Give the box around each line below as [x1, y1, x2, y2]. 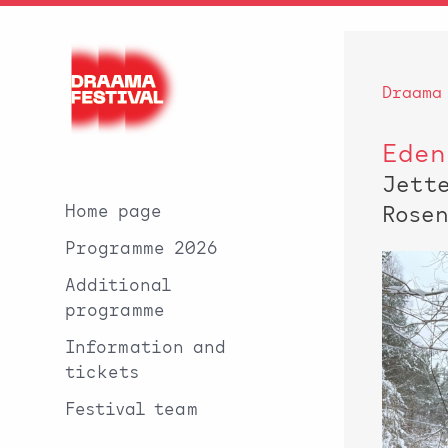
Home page [65, 203, 162, 221]
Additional [65, 277, 171, 295]
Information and [65, 339, 226, 357]
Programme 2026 [65, 240, 218, 258]
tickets [65, 364, 140, 382]
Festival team [65, 401, 198, 419]
